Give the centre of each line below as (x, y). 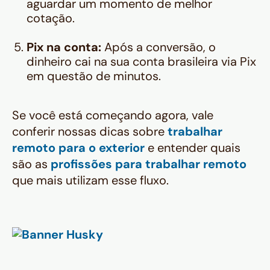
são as (31, 164)
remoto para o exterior (78, 148)
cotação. (51, 18)
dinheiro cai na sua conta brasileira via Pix (141, 62)
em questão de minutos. (94, 76)
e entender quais (193, 148)
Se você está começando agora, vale (113, 115)
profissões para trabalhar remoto (149, 164)
